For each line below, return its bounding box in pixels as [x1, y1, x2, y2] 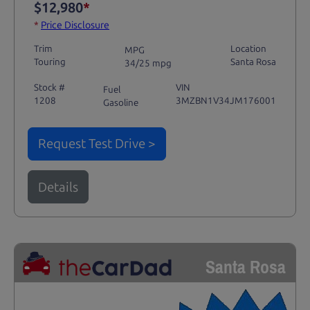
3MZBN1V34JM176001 [176, 95, 277, 107]
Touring [33, 55, 66, 67]
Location [230, 42, 267, 54]
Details [37, 179, 78, 195]
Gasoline [102, 96, 138, 108]
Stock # [33, 82, 65, 93]
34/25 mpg [125, 57, 172, 69]
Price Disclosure [40, 19, 109, 32]
